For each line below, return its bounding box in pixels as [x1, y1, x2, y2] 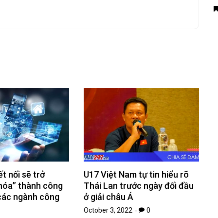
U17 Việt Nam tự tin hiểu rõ [84, 169, 189, 180]
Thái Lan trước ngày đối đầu [84, 181, 194, 191]
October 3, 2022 [84, 206, 133, 215]
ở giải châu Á [84, 192, 134, 202]
